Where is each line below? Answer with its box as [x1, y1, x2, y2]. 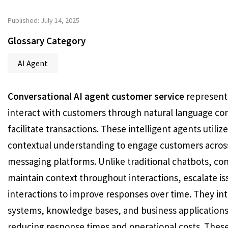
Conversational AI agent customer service [8, 90, 184, 102]
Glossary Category [8, 35, 85, 47]
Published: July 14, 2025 [8, 16, 79, 25]
